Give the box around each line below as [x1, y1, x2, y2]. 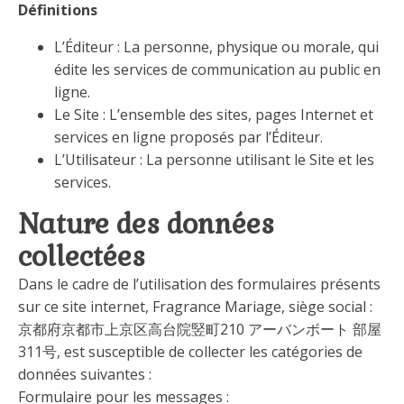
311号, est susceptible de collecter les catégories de [18, 342, 363, 362]
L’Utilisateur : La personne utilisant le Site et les [54, 150, 374, 170]
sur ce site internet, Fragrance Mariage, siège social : [18, 297, 372, 317]
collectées [18, 239, 145, 274]
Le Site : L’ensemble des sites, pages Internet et [54, 105, 373, 124]
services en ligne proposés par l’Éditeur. [54, 127, 323, 147]
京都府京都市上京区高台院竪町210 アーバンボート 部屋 [18, 319, 381, 339]
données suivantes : [18, 364, 151, 384]
